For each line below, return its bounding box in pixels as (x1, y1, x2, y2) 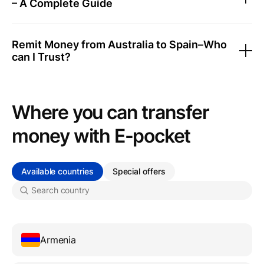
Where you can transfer (12, 101, 209, 124)
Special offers (112, 166, 166, 176)
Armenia (40, 234, 76, 246)
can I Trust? (12, 51, 71, 63)
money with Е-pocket (12, 124, 191, 147)
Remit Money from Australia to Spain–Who (12, 38, 227, 51)
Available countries (21, 166, 94, 176)
